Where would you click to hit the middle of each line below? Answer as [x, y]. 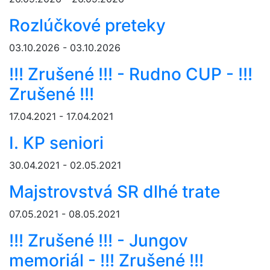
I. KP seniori [56, 143]
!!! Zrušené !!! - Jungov [99, 241]
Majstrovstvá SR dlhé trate [115, 192]
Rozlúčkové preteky [87, 26]
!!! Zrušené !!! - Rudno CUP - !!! [131, 74]
